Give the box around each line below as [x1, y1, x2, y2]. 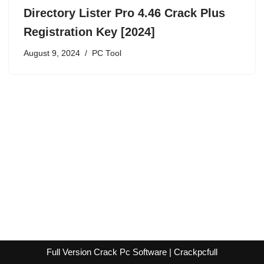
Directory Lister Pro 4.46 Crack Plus [24, 6, 225, 19]
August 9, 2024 [24, 48, 80, 58]
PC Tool [92, 48, 121, 58]
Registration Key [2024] [24, 25, 155, 38]
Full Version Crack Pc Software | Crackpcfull [47, 247, 217, 257]
